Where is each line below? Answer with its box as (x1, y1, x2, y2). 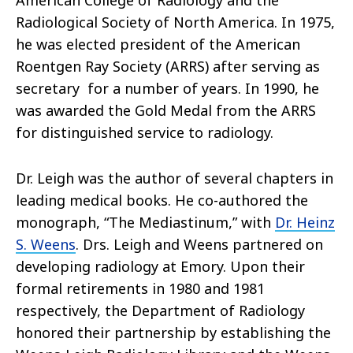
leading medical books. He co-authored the (16, 191, 308, 210)
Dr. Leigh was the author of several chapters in (16, 169, 333, 188)
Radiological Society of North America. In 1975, (16, 13, 335, 32)
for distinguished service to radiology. (16, 123, 273, 143)
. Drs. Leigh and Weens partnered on (76, 235, 323, 255)
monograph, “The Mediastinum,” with (16, 213, 275, 232)
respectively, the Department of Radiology (16, 301, 305, 321)
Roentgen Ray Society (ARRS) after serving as (16, 57, 320, 76)
